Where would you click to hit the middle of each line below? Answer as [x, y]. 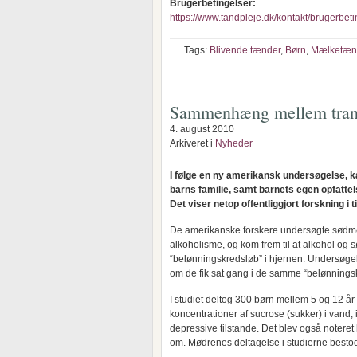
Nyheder [234, 143]
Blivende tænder [245, 50]
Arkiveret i [192, 143]
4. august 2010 [202, 129]
